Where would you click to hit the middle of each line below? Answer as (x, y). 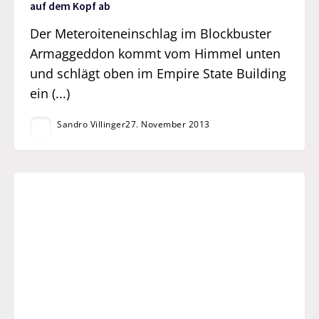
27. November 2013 (168, 124)
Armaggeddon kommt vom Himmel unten (156, 53)
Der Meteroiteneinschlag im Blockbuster (151, 33)
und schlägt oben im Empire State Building (158, 73)
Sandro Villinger (91, 124)
